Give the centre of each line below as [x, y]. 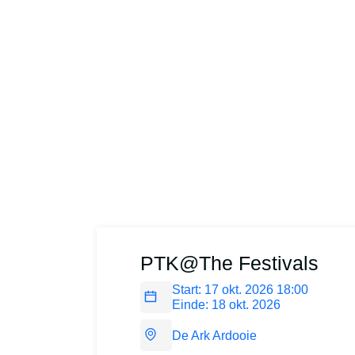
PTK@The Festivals [229, 263]
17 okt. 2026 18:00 [256, 290]
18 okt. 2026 [246, 305]
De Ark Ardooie [214, 335]
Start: [187, 290]
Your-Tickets [183, 220]
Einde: [190, 305]
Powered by [124, 220]
